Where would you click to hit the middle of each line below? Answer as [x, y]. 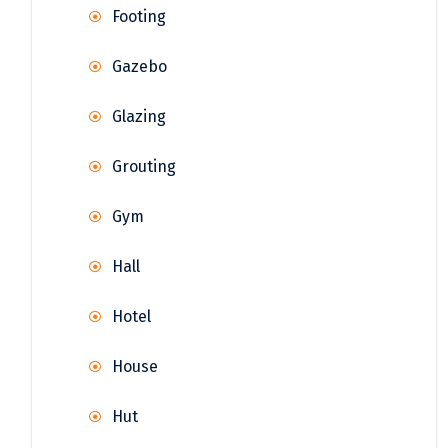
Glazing [139, 117]
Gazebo [139, 67]
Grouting [144, 167]
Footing [139, 17]
